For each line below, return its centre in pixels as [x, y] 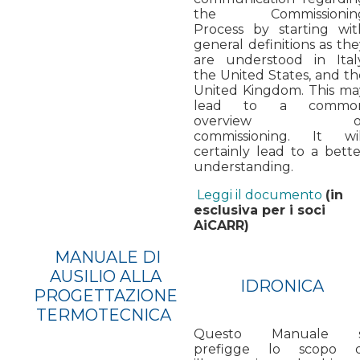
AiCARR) [221, 225]
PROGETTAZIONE [106, 295]
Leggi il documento [260, 194]
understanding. [243, 166]
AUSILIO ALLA [106, 276]
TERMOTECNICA [104, 315]
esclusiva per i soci [260, 210]
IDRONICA [282, 286]
